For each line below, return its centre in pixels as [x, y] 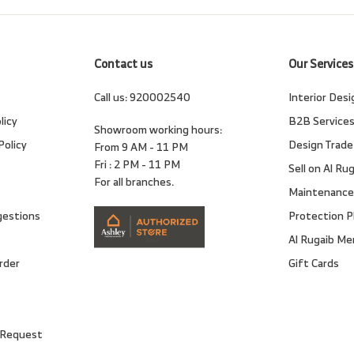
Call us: [111, 97]
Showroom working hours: [158, 130]
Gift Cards [313, 263]
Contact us [123, 64]
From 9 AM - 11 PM [141, 147]
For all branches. [134, 182]
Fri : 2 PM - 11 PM [137, 164]
